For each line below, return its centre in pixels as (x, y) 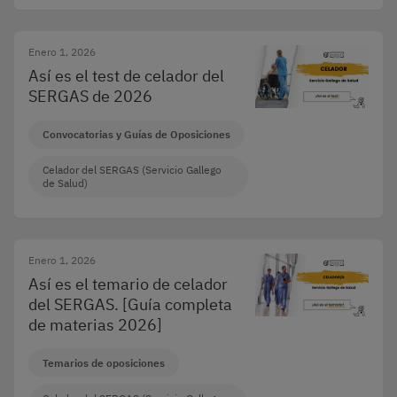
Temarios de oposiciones (104, 363)
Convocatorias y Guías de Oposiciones (136, 134)
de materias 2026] (95, 325)
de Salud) (65, 183)
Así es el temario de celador (128, 284)
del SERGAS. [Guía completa (130, 304)
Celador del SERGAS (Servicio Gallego (132, 170)
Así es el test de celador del (126, 76)
